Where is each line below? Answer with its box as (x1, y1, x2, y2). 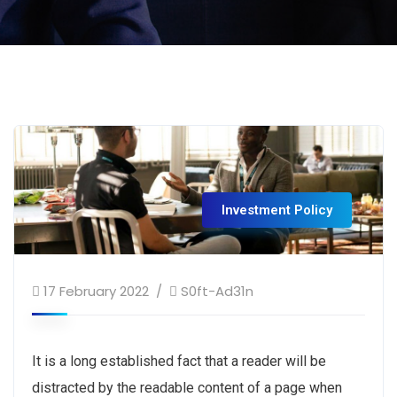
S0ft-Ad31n (181, 281, 253, 300)
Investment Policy (222, 201, 332, 218)
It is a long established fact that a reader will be (32, 352, 326, 370)
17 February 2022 (43, 281, 149, 300)
